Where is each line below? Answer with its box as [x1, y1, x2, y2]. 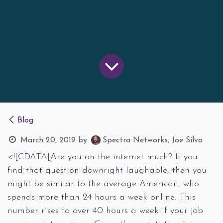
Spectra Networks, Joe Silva [102, 136, 203, 144]
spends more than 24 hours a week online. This [7, 192, 196, 202]
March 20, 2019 [20, 136, 76, 144]
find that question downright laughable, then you [7, 165, 207, 175]
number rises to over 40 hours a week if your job [7, 206, 203, 216]
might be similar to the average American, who [7, 179, 199, 189]
